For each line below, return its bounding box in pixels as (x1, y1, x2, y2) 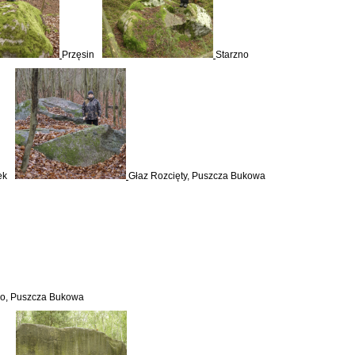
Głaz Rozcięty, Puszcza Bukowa (128, 170, 265, 181)
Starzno (216, 49, 249, 60)
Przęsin (62, 49, 94, 60)
